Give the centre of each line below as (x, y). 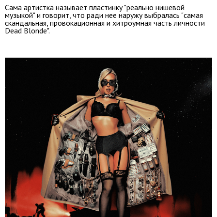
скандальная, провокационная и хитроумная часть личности (105, 23)
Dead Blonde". (27, 30)
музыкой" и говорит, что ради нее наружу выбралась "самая (104, 15)
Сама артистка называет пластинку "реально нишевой (95, 7)
